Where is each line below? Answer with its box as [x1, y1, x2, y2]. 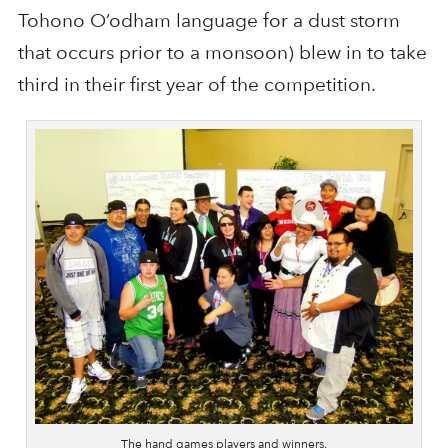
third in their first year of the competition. [17, 73, 376, 97]
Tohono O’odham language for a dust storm [17, 9, 400, 33]
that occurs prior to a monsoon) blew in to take [17, 41, 427, 65]
